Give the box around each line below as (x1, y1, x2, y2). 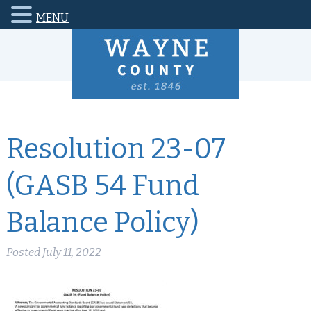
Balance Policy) (6, 206, 199, 239)
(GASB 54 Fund (6, 169, 199, 203)
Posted (6, 246, 42, 259)
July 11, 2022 (42, 246, 101, 259)
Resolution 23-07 (6, 133, 226, 166)
